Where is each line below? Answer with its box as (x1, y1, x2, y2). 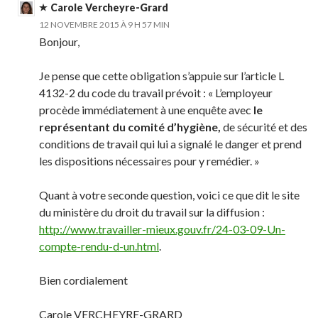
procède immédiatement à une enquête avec (39, 103, 253, 116)
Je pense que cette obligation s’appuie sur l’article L (39, 69, 284, 82)
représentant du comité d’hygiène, (39, 120, 221, 133)
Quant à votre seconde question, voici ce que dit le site (39, 188, 300, 202)
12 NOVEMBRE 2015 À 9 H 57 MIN (39, 19, 170, 30)
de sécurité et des (221, 120, 307, 133)
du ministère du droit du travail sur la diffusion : (39, 205, 265, 219)
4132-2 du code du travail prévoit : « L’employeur (39, 86, 273, 99)
